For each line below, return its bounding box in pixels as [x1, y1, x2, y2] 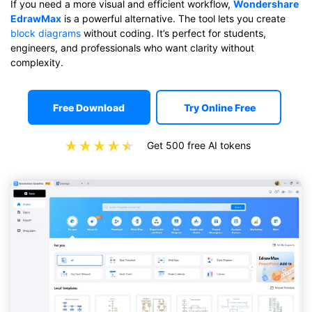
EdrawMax [10, 13, 61, 25]
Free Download [53, 101, 125, 114]
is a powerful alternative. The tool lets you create [61, 13, 286, 25]
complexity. [10, 56, 63, 69]
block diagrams [10, 27, 81, 40]
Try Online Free [184, 101, 256, 114]
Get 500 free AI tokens [146, 139, 251, 152]
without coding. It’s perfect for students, [81, 27, 266, 40]
